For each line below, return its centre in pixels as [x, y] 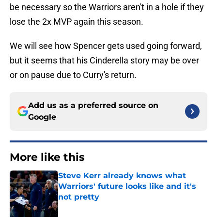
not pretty [79, 197]
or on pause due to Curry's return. [73, 75]
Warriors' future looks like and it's [127, 186]
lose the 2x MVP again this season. [77, 22]
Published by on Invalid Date [100, 207]
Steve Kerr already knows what [122, 176]
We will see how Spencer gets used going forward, [106, 46]
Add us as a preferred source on [93, 106]
